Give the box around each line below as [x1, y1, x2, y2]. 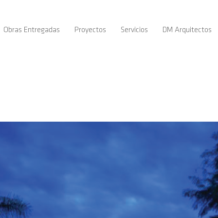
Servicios [121, 26, 148, 34]
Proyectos [74, 26, 106, 34]
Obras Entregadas [3, 26, 60, 34]
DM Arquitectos [163, 26, 212, 34]
